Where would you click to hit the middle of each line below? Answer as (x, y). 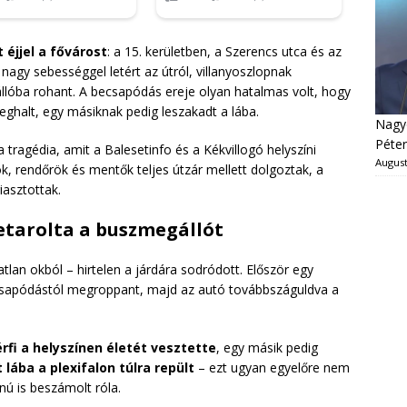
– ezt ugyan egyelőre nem (272, 368)
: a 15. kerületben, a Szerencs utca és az (224, 52)
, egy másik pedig (267, 348)
